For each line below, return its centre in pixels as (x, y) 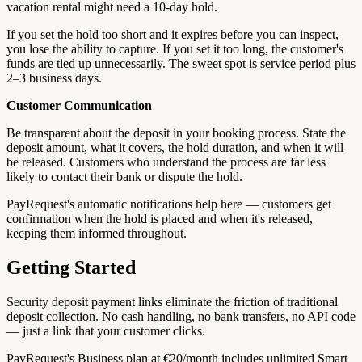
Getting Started (71, 267)
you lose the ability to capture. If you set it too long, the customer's (175, 49)
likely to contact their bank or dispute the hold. (124, 177)
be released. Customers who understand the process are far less (166, 162)
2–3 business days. (54, 78)
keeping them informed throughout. (97, 234)
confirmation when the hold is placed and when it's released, (160, 219)
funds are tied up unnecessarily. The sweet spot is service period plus (181, 64)
